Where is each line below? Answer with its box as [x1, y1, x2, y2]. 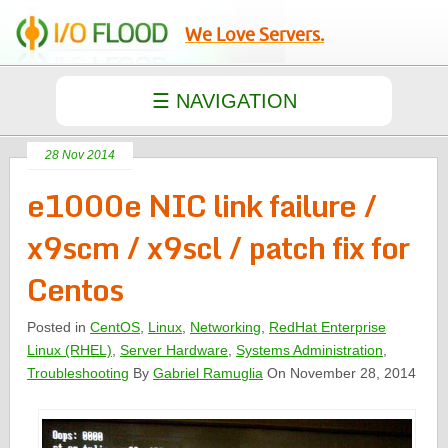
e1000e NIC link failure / [27, 181, 378, 230]
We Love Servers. [185, 26, 324, 44]
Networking [190, 319, 262, 335]
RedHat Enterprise [269, 319, 387, 335]
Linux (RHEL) [27, 342, 113, 358]
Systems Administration [236, 342, 384, 358]
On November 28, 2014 [263, 365, 417, 381]
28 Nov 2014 [45, 148, 116, 162]
